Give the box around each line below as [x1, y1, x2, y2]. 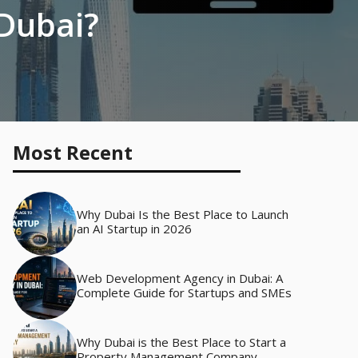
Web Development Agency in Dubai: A [77, 270, 283, 286]
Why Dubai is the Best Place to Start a [77, 334, 286, 350]
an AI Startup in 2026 [77, 221, 192, 237]
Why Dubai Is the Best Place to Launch [77, 206, 288, 222]
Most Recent [13, 139, 133, 165]
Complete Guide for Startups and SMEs [77, 284, 292, 300]
